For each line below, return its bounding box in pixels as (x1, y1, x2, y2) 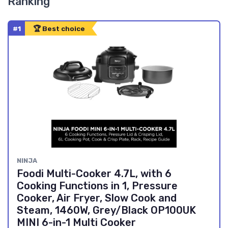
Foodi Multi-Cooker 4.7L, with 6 (17, 167, 172, 180)
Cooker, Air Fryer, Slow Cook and (17, 191, 177, 204)
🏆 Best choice (33, 24, 85, 33)
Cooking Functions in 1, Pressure (17, 179, 178, 192)
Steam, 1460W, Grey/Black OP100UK (17, 204, 196, 216)
